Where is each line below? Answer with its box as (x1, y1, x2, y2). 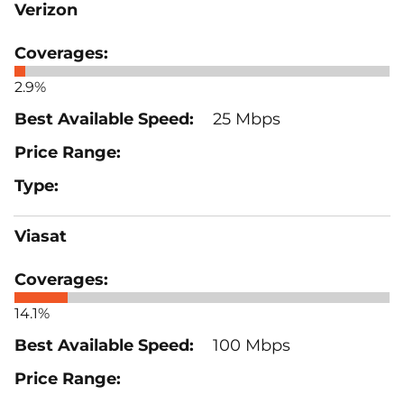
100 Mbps (208, 335, 290, 355)
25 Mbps (208, 108, 280, 129)
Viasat (14, 225, 67, 246)
